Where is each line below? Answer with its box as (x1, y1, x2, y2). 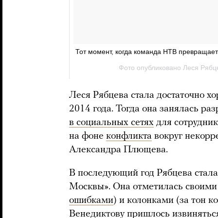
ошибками (69, 195, 113, 205)
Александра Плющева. (69, 145, 168, 155)
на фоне (69, 131, 106, 141)
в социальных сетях (69, 117, 154, 127)
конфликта (106, 131, 152, 141)
